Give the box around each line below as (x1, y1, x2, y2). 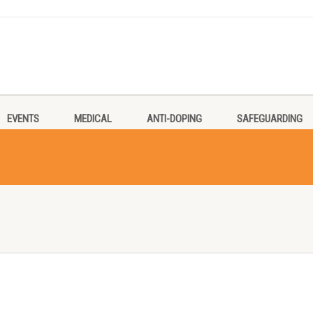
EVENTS (6, 112, 39, 125)
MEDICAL (73, 112, 112, 125)
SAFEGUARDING (236, 112, 303, 125)
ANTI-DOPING (146, 112, 202, 125)
